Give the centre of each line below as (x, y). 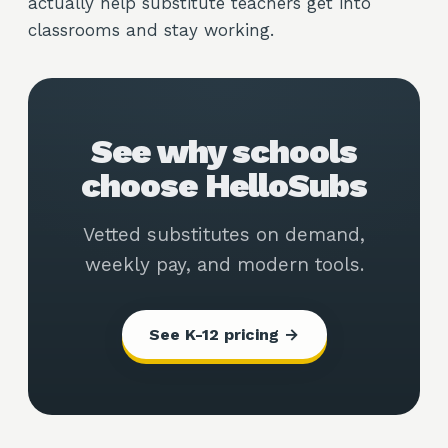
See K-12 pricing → (224, 334)
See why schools (224, 151)
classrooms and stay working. (151, 30)
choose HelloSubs (224, 185)
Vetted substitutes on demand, (224, 234)
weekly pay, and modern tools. (224, 264)
